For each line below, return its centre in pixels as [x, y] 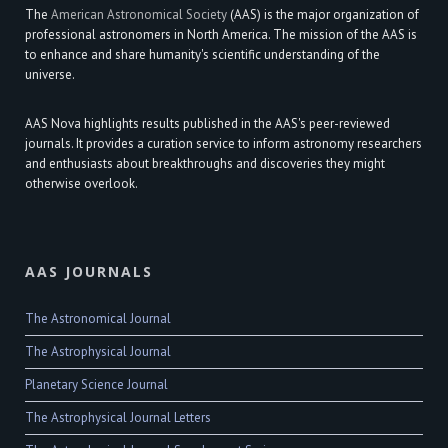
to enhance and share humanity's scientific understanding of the [202, 54]
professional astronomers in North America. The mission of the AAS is [221, 34]
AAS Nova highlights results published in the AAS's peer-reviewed [207, 123]
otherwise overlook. [81, 183]
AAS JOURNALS [89, 271]
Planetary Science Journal [96, 384]
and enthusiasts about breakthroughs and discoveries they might [205, 163]
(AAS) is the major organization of [323, 14]
